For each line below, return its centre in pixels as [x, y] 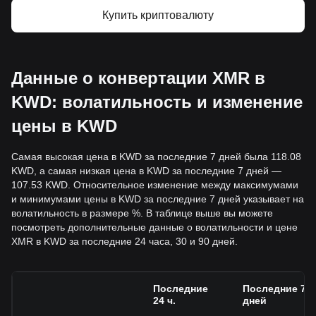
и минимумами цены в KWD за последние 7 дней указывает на [158, 199]
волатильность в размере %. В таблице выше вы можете [142, 213]
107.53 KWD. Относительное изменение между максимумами [155, 185]
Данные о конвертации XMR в [138, 78]
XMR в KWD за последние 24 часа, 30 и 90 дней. [124, 241]
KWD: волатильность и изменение [157, 102]
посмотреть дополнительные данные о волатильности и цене [154, 227]
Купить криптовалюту [158, 15]
